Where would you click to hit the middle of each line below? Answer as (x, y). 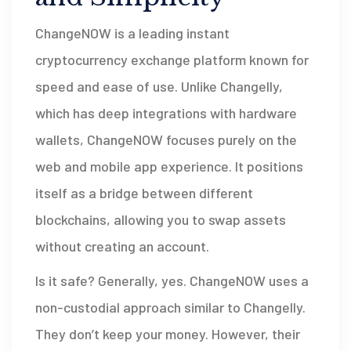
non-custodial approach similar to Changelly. (170, 308)
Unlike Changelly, (230, 87)
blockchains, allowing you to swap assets (161, 220)
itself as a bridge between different (144, 193)
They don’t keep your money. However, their (168, 334)
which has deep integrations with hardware (166, 113)
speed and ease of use (105, 87)
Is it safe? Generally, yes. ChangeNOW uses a (172, 281)
